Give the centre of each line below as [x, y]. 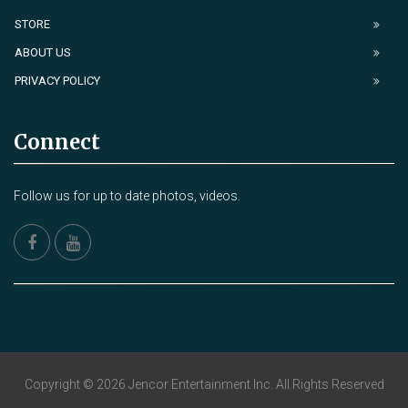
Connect [57, 143]
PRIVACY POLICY [57, 81]
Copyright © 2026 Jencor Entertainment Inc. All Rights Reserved [204, 385]
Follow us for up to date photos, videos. [127, 196]
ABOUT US [43, 53]
